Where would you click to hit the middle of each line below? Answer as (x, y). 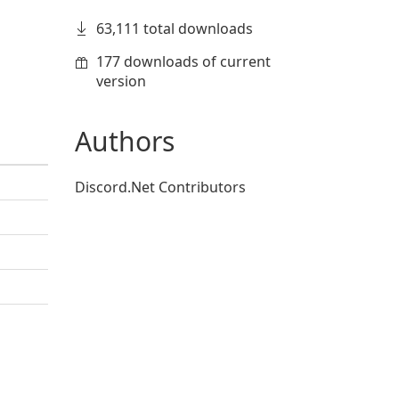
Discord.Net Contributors (160, 187)
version (121, 81)
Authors (124, 141)
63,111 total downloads (174, 28)
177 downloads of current (183, 61)
